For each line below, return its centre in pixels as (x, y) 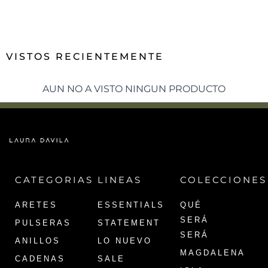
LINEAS (119, 179)
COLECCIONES (223, 179)
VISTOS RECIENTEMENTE (85, 56)
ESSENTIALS (131, 205)
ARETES (36, 205)
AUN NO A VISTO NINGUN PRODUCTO (134, 89)
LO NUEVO (124, 240)
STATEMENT (129, 223)
